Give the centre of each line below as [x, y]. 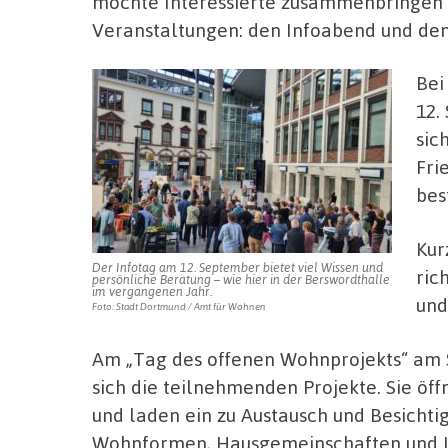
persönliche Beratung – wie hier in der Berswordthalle [241, 279]
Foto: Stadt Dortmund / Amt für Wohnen [179, 306]
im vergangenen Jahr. [152, 291]
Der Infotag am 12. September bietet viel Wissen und [237, 267]
